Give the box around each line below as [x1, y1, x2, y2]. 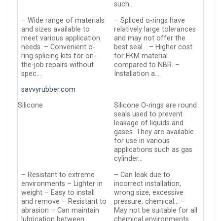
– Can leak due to [114, 170, 171, 179]
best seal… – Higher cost [114, 42, 193, 51]
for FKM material [114, 51, 168, 60]
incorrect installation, [114, 179, 182, 188]
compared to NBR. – [114, 60, 180, 69]
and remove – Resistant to [21, 197, 107, 206]
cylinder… [114, 154, 143, 163]
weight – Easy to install [21, 188, 95, 197]
